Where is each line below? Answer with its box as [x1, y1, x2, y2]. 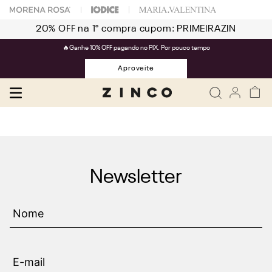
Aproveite [117, 65, 155, 72]
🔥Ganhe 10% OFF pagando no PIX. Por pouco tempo [62, 45, 210, 52]
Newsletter [90, 168, 182, 188]
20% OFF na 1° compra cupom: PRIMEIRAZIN [35, 24, 237, 34]
